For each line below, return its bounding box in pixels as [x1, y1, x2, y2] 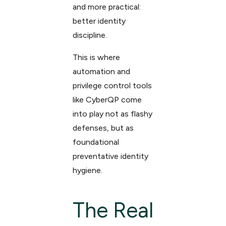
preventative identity [72, 151, 148, 161]
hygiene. [72, 165, 102, 175]
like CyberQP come [72, 95, 142, 104]
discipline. [72, 30, 107, 40]
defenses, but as [72, 123, 134, 133]
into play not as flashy [72, 109, 152, 119]
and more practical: [72, 2, 141, 12]
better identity [72, 16, 126, 26]
